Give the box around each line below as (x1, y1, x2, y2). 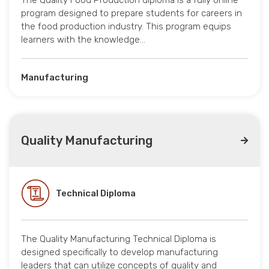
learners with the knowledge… (21, 34, 145, 46)
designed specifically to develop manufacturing (21, 247, 218, 258)
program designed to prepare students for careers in (21, 8, 242, 19)
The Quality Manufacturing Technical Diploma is (21, 234, 216, 245)
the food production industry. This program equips (21, 21, 231, 32)
